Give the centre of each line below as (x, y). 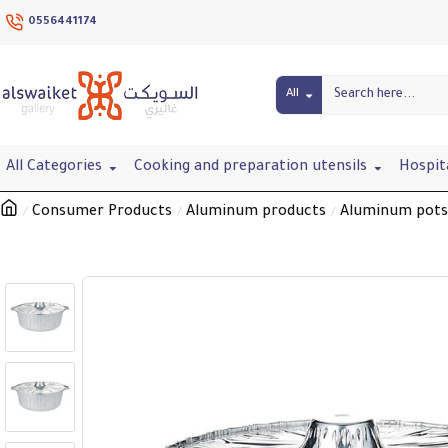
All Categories (54, 167)
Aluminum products (256, 212)
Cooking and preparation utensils (250, 167)
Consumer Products (102, 212)
